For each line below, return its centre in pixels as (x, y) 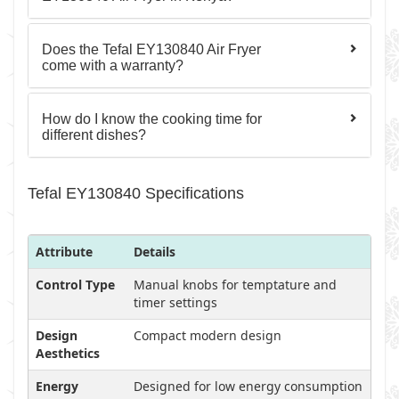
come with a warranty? (113, 65)
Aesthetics (68, 353)
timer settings (175, 302)
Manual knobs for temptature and (235, 285)
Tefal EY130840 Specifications (136, 193)
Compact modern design (208, 335)
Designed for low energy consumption (248, 386)
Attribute (64, 252)
